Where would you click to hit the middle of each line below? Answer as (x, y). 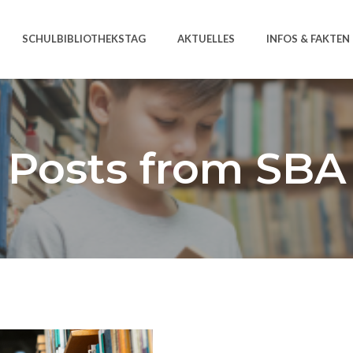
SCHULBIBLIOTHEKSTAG (84, 39)
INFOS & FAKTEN (308, 39)
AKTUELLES (206, 39)
